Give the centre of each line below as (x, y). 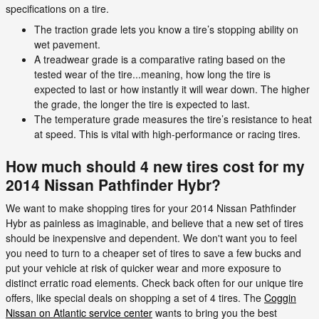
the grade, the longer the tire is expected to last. (142, 104)
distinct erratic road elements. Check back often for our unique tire (155, 283)
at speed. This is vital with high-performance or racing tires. (167, 134)
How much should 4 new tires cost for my (155, 166)
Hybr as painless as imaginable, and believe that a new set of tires (155, 223)
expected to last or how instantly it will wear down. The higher (172, 89)
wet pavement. (67, 44)
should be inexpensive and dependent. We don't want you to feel (151, 238)
